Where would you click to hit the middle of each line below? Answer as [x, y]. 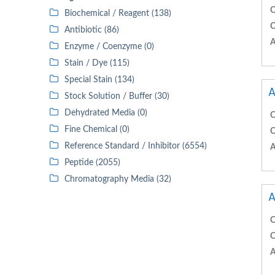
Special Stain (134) [99, 80]
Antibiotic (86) [92, 30]
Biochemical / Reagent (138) [118, 14]
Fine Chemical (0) [97, 130]
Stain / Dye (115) [97, 63]
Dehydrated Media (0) [106, 113]
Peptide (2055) [92, 163]
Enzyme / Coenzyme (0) [109, 47]
